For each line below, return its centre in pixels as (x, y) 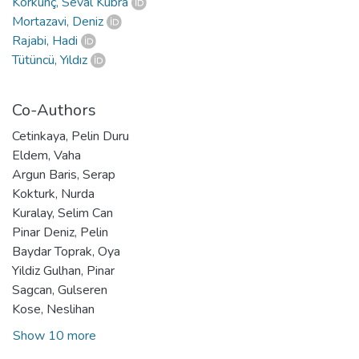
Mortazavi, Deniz (58, 21)
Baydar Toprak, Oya (66, 251)
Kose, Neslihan (53, 309)
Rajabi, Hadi (45, 40)
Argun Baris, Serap (64, 174)
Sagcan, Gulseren (60, 290)
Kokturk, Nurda (53, 194)
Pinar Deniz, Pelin (60, 232)
